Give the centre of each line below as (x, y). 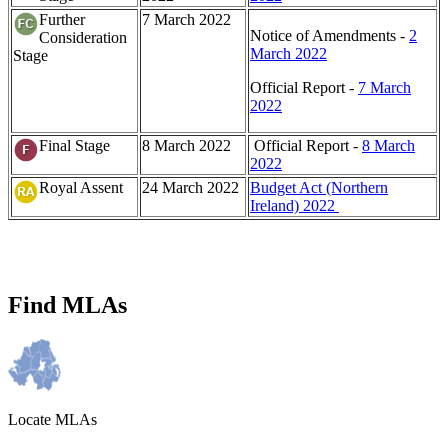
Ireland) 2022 (294, 205)
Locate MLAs (52, 419)
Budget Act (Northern (319, 187)
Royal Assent (81, 187)
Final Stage (74, 145)
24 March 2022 (190, 187)
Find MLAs (67, 304)
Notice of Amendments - (329, 35)
